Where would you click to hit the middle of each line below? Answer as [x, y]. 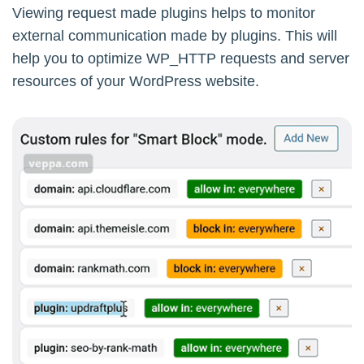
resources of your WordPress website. [136, 81]
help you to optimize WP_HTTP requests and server [181, 58]
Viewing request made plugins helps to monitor [164, 13]
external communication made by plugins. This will [175, 35]
